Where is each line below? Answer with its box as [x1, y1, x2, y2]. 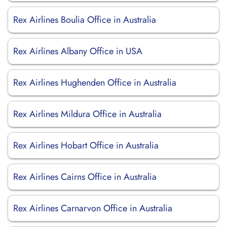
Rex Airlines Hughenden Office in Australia [13, 76, 176, 89]
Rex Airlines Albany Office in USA [13, 45, 142, 58]
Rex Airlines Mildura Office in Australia [13, 107, 162, 121]
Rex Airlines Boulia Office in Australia [13, 13, 156, 26]
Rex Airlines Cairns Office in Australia [13, 170, 157, 183]
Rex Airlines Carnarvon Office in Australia [13, 202, 172, 215]
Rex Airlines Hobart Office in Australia [13, 139, 159, 152]
